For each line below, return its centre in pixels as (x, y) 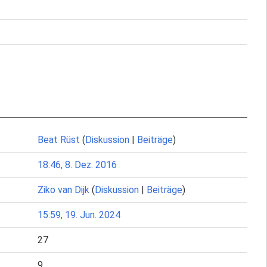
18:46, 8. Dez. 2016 (77, 165)
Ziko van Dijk (63, 190)
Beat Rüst (59, 140)
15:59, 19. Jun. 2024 (79, 215)
